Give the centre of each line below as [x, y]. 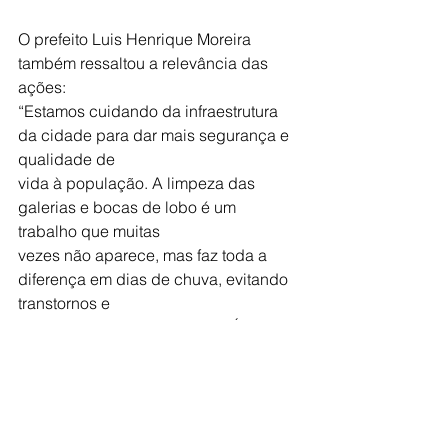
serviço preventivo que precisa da [142, 350]
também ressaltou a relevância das [145, 62]
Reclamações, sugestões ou [121, 422]
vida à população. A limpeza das [138, 182]
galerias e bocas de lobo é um [129, 206]
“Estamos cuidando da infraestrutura [150, 110]
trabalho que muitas [89, 230]
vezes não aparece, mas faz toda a [144, 254]
